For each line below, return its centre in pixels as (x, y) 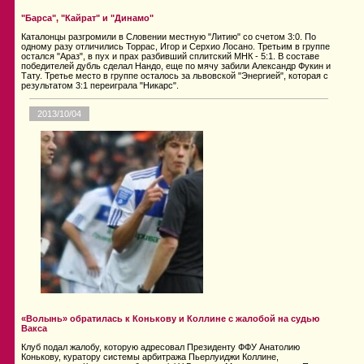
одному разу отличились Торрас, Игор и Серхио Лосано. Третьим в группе (175, 47)
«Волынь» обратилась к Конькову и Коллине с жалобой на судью (170, 319)
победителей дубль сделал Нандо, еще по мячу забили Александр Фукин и (176, 66)
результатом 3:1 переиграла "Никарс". (100, 86)
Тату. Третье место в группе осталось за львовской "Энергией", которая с (175, 76)
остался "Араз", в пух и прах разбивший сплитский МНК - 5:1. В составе (170, 56)
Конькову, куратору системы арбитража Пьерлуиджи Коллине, (150, 357)
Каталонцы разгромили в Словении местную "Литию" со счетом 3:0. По (169, 37)
